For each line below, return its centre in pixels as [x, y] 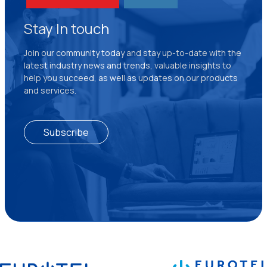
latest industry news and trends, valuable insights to [128, 65]
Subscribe [66, 132]
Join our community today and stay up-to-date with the [133, 52]
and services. [50, 90]
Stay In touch [66, 28]
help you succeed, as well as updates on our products [131, 77]
